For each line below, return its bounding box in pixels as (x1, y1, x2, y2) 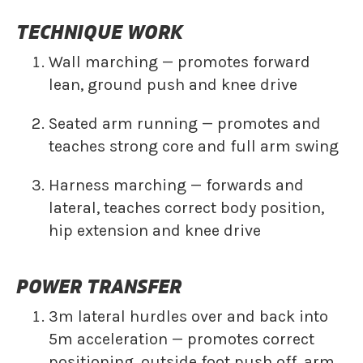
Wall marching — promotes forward (49, 53, 310, 71)
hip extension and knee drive (49, 221, 261, 240)
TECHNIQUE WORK (16, 18, 183, 45)
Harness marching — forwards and (49, 176, 304, 194)
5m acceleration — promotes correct (49, 330, 314, 348)
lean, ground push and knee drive (49, 75, 297, 94)
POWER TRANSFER (16, 272, 181, 300)
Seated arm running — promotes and (49, 114, 321, 133)
